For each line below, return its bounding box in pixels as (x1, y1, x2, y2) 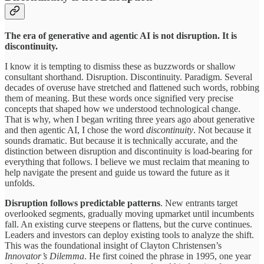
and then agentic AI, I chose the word (5, 124, 146, 135)
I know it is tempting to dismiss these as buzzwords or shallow (5, 61, 236, 71)
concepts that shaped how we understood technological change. (5, 103, 240, 114)
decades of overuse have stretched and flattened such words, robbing (5, 82, 259, 93)
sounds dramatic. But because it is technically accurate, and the (5, 135, 237, 146)
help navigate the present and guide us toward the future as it (5, 167, 229, 177)
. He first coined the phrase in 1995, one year (84, 250, 251, 261)
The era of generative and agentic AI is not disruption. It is (5, 30, 237, 41)
